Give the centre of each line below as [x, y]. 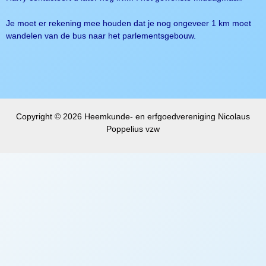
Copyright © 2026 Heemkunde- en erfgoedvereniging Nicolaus [133, 117]
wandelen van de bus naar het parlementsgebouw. [101, 36]
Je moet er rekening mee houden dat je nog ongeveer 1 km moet [129, 23]
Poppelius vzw [133, 129]
